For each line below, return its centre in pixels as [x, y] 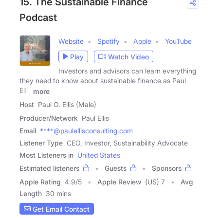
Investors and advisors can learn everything [127, 71]
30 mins [58, 194]
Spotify [109, 41]
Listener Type [41, 143]
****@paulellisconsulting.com [86, 131]
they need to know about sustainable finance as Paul [103, 81]
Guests [116, 168]
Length [31, 194]
